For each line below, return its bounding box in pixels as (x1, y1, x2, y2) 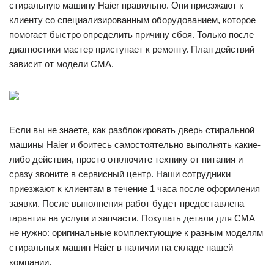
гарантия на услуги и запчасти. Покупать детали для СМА (9, 213, 255, 223)
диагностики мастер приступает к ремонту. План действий (9, 44, 254, 54)
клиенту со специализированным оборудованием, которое (9, 15, 256, 25)
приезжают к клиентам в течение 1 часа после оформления (9, 183, 260, 194)
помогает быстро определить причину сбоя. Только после (9, 29, 254, 40)
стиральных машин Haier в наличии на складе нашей (9, 242, 233, 253)
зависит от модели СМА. (9, 59, 114, 69)
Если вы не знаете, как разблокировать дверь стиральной (9, 125, 254, 135)
